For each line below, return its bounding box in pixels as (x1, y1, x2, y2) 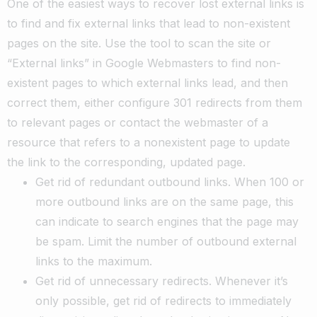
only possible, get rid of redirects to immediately (35, 293, 292, 308)
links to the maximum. (35, 253, 152, 268)
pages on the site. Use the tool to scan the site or (7, 35, 271, 50)
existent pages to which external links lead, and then (7, 75, 288, 90)
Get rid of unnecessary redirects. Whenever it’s (35, 273, 288, 288)
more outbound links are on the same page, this (35, 194, 294, 209)
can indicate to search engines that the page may (35, 214, 299, 229)
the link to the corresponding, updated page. (7, 154, 246, 169)
